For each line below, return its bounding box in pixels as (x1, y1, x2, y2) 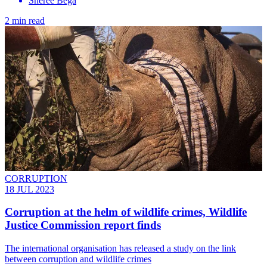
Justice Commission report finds (5, 219, 161, 232)
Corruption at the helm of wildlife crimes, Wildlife (5, 206, 247, 219)
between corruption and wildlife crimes (5, 254, 151, 265)
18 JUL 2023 (5, 184, 54, 194)
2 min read (5, 15, 45, 26)
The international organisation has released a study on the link (5, 243, 236, 254)
